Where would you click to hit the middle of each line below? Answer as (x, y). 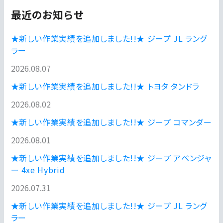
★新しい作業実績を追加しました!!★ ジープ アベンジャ (111, 158)
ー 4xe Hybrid (38, 169)
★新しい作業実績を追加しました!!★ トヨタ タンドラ (105, 86)
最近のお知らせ (47, 14)
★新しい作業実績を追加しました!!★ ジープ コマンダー (111, 122)
